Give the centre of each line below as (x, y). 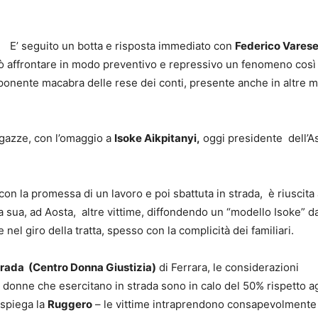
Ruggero (70, 304)
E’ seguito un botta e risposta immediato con (122, 46)
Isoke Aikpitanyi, (157, 138)
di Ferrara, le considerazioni (227, 267)
